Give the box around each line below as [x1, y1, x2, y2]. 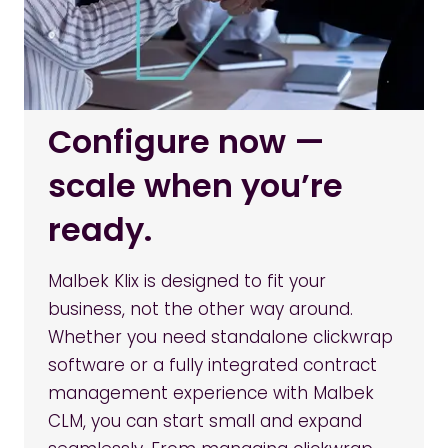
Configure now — [48, 118, 325, 164]
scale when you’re [48, 162, 343, 208]
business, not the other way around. [48, 296, 353, 321]
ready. [48, 206, 152, 252]
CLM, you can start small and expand [48, 408, 362, 433]
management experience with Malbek [48, 380, 374, 405]
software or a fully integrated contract [48, 352, 377, 377]
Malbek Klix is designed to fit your [48, 268, 326, 293]
